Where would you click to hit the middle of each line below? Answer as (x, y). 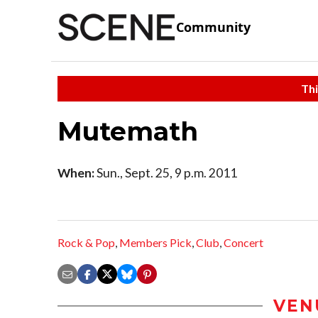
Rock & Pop (86, 243)
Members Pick (155, 243)
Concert (243, 243)
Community (213, 27)
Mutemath (128, 131)
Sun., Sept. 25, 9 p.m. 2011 (166, 172)
